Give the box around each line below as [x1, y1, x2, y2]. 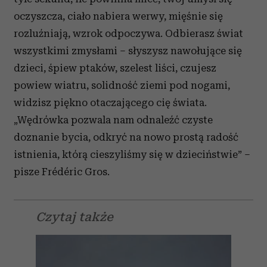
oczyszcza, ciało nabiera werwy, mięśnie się [14, 10, 223, 22]
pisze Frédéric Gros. [14, 166, 110, 178]
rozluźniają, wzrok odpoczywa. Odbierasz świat [14, 27, 243, 39]
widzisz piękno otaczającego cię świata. [14, 97, 207, 108]
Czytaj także [36, 210, 113, 224]
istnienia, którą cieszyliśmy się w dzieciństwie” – [14, 148, 250, 160]
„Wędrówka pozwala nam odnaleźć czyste [14, 114, 213, 126]
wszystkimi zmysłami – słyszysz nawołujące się [14, 45, 242, 57]
